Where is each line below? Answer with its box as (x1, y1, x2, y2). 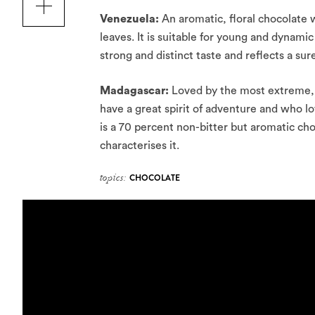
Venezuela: (100, 13, 162, 25)
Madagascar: (100, 85, 172, 96)
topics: (100, 172, 127, 184)
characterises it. (100, 140, 179, 151)
